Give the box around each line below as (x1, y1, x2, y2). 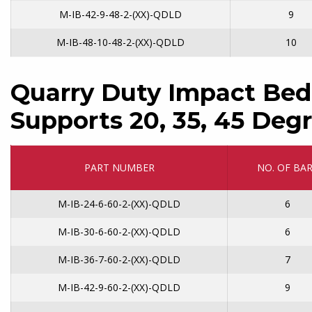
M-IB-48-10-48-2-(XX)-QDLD (56, 36, 185, 49)
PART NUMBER (84, 161, 155, 175)
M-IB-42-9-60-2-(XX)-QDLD (58, 281, 180, 295)
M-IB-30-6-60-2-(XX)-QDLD (58, 225, 180, 239)
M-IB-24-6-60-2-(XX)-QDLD (58, 197, 180, 211)
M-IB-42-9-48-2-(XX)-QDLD (59, 8, 182, 22)
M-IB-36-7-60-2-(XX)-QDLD (58, 253, 180, 267)
